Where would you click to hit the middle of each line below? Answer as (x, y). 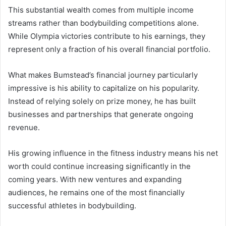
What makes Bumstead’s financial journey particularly (103, 75)
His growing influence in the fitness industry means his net (113, 153)
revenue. (24, 127)
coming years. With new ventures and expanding (95, 179)
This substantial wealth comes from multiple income (101, 10)
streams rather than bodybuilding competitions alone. (103, 23)
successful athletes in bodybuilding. (72, 205)
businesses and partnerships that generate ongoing (101, 114)
